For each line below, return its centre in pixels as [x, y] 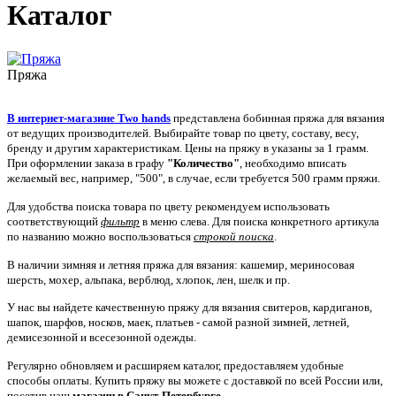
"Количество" [203, 163]
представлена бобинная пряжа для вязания [278, 118]
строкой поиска [234, 236]
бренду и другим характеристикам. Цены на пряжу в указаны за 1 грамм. [188, 148]
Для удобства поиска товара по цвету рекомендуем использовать [168, 206]
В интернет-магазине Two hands [89, 118]
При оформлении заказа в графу [87, 163]
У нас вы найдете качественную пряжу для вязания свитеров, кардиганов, [190, 308]
